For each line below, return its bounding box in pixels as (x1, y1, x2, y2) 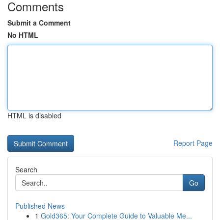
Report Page (173, 138, 213, 148)
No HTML (7, 30, 38, 40)
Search (15, 165, 37, 174)
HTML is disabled (7, 110, 61, 120)
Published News (15, 201, 65, 211)
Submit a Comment (7, 18, 71, 27)
